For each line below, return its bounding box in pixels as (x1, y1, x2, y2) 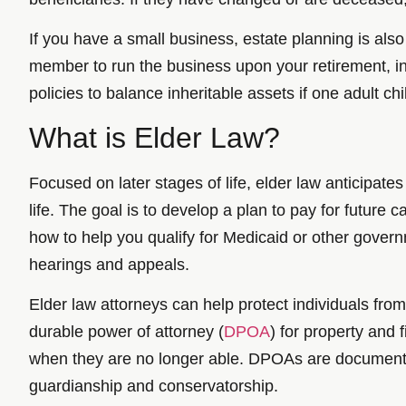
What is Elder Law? (29, 121, 280, 154)
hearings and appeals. (29, 255, 189, 274)
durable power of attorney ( (29, 322, 224, 341)
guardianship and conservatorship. (29, 376, 278, 395)
